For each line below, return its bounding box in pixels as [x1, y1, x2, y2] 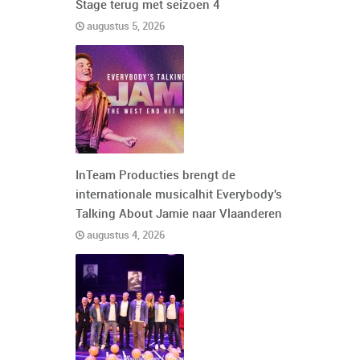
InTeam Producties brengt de [76, 170, 235, 183]
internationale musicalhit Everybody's [76, 189, 282, 202]
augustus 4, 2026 [84, 230, 165, 242]
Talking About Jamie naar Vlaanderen [76, 208, 282, 222]
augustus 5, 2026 [84, 21, 165, 33]
